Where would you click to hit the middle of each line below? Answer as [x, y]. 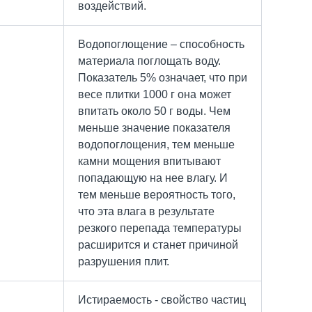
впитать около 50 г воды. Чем [154, 111]
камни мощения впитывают [149, 161]
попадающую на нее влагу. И [153, 178]
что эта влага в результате [146, 211]
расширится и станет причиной [158, 244]
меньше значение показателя [154, 127]
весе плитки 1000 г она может [155, 94]
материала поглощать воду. [149, 61]
